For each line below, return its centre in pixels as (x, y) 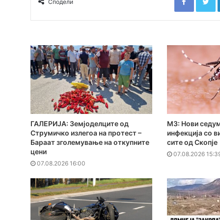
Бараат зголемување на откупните (90, 142)
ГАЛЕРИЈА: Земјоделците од (80, 124)
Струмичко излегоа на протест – (86, 133)
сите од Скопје (192, 142)
